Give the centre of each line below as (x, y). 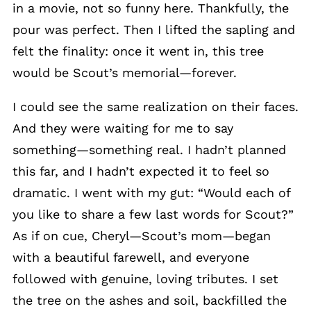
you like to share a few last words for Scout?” (153, 215)
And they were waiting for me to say (123, 128)
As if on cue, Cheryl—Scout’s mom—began (142, 236)
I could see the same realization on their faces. (155, 107)
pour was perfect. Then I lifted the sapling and (154, 30)
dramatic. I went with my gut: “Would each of (151, 193)
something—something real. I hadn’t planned (149, 150)
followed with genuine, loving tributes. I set (145, 279)
